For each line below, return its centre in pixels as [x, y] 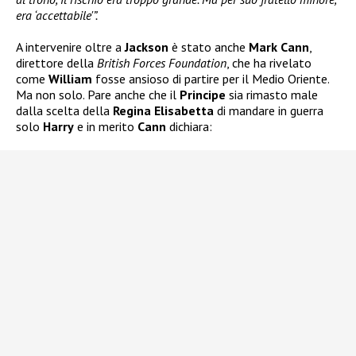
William [70, 79]
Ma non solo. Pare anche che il [98, 95]
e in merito [106, 127]
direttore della [55, 63]
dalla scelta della [64, 111]
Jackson [147, 47]
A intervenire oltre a [70, 47]
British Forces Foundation [160, 63]
